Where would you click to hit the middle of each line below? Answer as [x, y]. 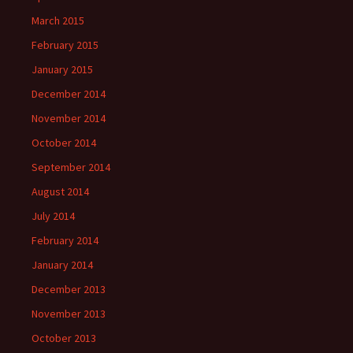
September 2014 [71, 167]
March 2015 [58, 20]
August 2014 [60, 191]
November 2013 [69, 314]
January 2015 [62, 69]
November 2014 [69, 118]
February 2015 [65, 45]
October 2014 [64, 143]
